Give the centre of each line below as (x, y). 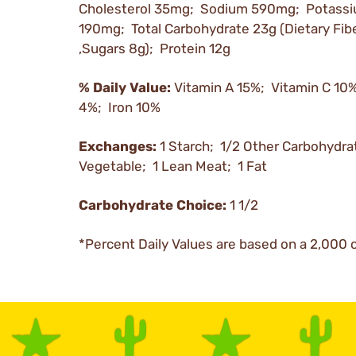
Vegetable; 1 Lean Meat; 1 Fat (173, 166)
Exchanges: (119, 146)
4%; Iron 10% (120, 107)
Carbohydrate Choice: (154, 205)
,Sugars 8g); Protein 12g (155, 48)
